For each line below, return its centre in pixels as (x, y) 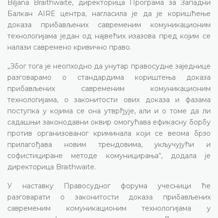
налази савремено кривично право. (69, 47)
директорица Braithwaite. (52, 167)
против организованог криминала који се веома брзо (109, 133)
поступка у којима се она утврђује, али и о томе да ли (109, 111)
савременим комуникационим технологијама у (109, 208)
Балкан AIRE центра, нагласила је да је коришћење (109, 13)
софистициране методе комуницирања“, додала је (109, 155)
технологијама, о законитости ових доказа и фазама (109, 100)
